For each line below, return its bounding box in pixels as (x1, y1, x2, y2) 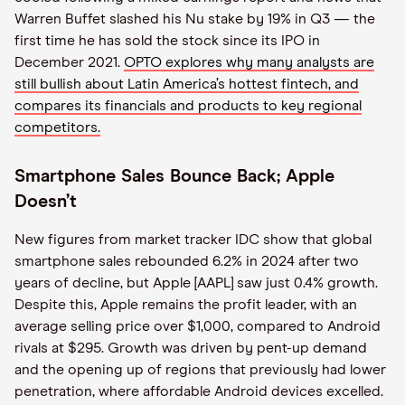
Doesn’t (14, 193, 77, 211)
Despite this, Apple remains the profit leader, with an (14, 297, 357, 312)
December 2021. (14, 55, 124, 70)
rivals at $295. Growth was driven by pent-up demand (14, 341, 367, 355)
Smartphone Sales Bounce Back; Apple (14, 167, 334, 185)
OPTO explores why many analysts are (124, 55, 374, 70)
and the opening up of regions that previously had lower (14, 363, 386, 377)
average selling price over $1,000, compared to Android (14, 319, 381, 334)
